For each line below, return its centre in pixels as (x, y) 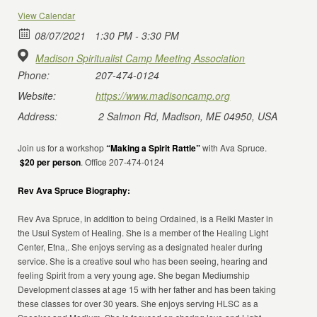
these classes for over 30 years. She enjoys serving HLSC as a (138, 303)
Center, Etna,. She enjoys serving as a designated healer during (140, 247)
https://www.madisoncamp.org (163, 96)
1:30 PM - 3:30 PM (136, 35)
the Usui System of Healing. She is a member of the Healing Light (143, 232)
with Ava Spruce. (234, 148)
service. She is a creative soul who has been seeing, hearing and (143, 261)
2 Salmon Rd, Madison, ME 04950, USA (188, 116)
